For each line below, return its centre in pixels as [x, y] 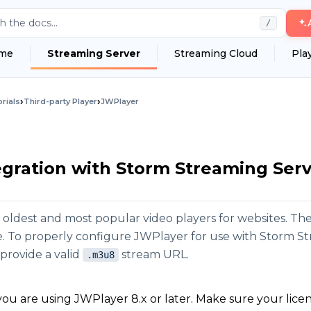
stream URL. [154, 254]
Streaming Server [93, 53]
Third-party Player [61, 101]
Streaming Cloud [216, 53]
